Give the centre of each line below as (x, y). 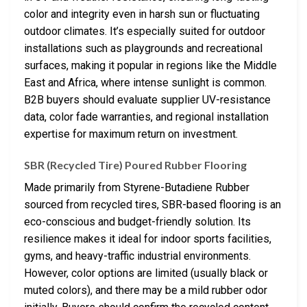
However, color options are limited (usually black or (146, 273)
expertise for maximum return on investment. (131, 134)
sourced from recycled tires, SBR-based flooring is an (152, 205)
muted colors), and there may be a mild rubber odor (146, 291)
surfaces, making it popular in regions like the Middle (150, 65)
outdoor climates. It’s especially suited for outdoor (145, 31)
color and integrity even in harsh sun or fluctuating (142, 14)
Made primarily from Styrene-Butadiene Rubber (137, 188)
